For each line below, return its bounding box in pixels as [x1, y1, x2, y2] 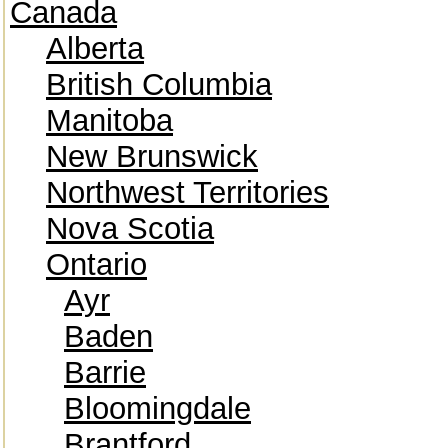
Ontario [46, 247, 147, 282]
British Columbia [46, 67, 272, 102]
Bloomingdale [64, 391, 251, 426]
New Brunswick [46, 139, 258, 174]
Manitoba [46, 103, 173, 138]
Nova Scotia [46, 211, 214, 246]
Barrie [64, 355, 146, 390]
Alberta [46, 31, 144, 66]
